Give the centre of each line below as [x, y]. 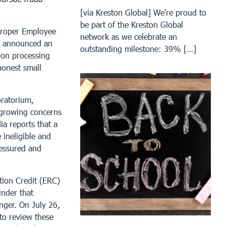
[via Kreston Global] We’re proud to [144, 12]
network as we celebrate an [129, 36]
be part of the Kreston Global [132, 24]
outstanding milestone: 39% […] [138, 48]
